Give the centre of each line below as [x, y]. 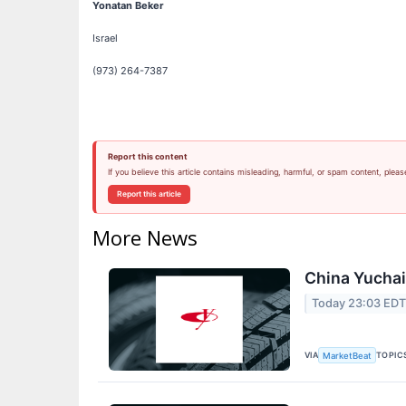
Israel [105, 39]
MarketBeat [348, 355]
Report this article [149, 194]
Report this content [147, 157]
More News [145, 238]
